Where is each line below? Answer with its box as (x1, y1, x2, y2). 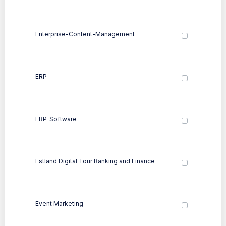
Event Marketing (35, 199, 83, 207)
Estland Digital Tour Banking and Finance (35, 157, 155, 165)
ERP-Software (35, 115, 77, 123)
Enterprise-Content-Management (35, 30, 135, 38)
